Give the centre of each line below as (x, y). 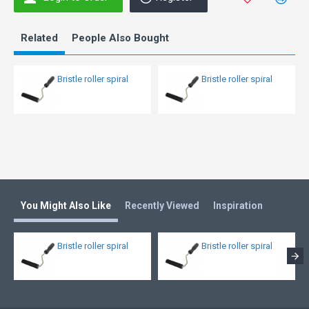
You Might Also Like (66, 205)
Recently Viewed (162, 205)
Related (39, 38)
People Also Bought (120, 38)
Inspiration (238, 205)
